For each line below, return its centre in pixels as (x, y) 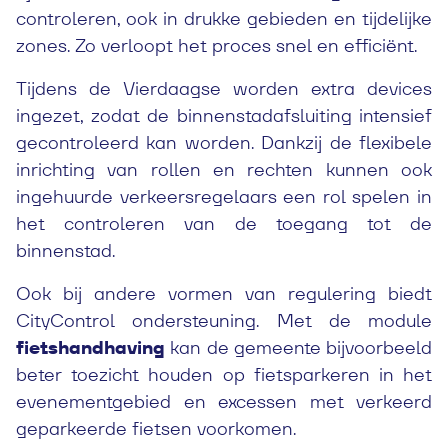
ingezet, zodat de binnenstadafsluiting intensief (224, 115)
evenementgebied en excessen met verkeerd (224, 401)
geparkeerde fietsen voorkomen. (156, 428)
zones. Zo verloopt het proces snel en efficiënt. (216, 45)
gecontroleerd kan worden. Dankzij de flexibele (224, 142)
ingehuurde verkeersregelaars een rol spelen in (224, 196)
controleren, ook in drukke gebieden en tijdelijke (224, 18)
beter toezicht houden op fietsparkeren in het (224, 374)
